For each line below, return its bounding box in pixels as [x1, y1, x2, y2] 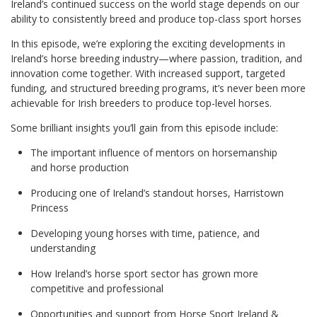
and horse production [30, 160, 129, 174]
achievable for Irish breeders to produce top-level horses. [11, 96, 275, 110]
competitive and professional [30, 281, 163, 295]
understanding [30, 241, 96, 255]
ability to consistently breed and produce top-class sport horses [11, 11, 301, 25]
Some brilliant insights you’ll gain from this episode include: [11, 120, 278, 134]
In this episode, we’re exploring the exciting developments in [11, 36, 285, 50]
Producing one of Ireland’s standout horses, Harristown [30, 185, 284, 200]
